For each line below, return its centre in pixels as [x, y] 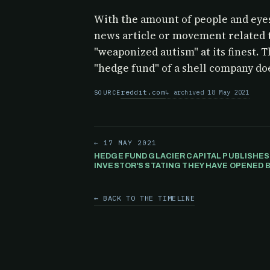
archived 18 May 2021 [211, 92]
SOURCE [108, 93]
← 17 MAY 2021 [125, 143]
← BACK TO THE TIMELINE [145, 198]
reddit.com [143, 92]
